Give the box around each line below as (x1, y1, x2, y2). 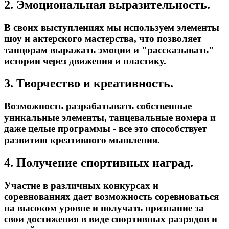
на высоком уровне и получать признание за (4, 202, 204, 214)
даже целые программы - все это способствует (4, 123, 207, 134)
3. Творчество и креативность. (4, 77, 173, 90)
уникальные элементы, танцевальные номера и (4, 112, 216, 123)
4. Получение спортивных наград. (4, 156, 196, 170)
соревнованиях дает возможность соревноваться (4, 191, 219, 202)
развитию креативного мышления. (4, 134, 160, 146)
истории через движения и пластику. (4, 55, 166, 66)
